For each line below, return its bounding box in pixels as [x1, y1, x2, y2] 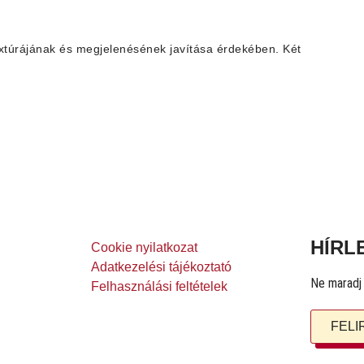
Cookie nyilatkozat [91, 240, 197, 254]
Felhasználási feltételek [91, 279, 227, 293]
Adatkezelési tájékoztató [91, 259, 232, 274]
